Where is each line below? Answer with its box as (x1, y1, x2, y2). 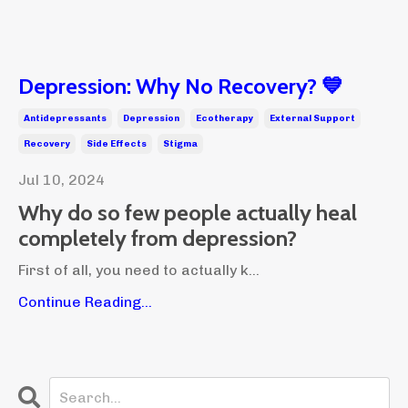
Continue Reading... (18, 292, 152, 311)
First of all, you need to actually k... (18, 260, 260, 279)
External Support (270, 112, 355, 124)
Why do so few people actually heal (18, 199, 357, 226)
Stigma (163, 138, 198, 149)
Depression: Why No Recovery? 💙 (18, 72, 343, 99)
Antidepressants (24, 112, 107, 124)
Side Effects (87, 138, 147, 149)
